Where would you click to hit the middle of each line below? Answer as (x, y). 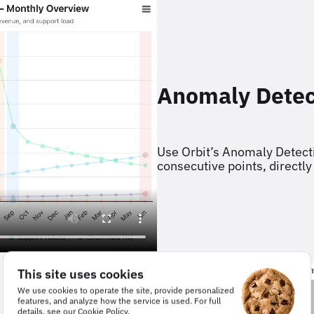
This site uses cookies (81, 274)
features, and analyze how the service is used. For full (119, 301)
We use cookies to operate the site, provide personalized (126, 290)
